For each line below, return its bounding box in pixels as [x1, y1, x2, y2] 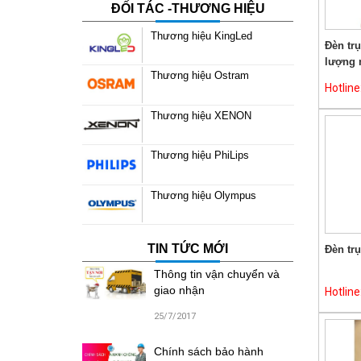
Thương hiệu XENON [151, 109, 251, 122]
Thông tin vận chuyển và [153, 267, 280, 280]
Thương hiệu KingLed [151, 29, 252, 42]
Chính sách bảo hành [153, 344, 263, 358]
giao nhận [153, 283, 205, 297]
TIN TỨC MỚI [147, 241, 228, 255]
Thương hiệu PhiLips [151, 149, 249, 162]
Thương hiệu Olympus [151, 189, 256, 201]
